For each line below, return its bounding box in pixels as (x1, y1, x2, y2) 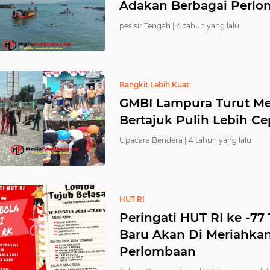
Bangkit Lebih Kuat (119, 80, 189, 89)
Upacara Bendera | (119, 136, 187, 145)
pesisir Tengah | (119, 21, 175, 30)
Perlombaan (119, 244, 196, 259)
